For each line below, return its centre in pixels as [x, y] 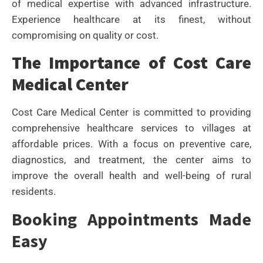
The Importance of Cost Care [131, 63]
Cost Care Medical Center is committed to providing [131, 112]
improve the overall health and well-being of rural [131, 176]
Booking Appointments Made [131, 219]
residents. [34, 192]
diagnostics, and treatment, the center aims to [131, 160]
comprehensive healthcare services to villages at [131, 128]
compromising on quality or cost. [85, 35]
